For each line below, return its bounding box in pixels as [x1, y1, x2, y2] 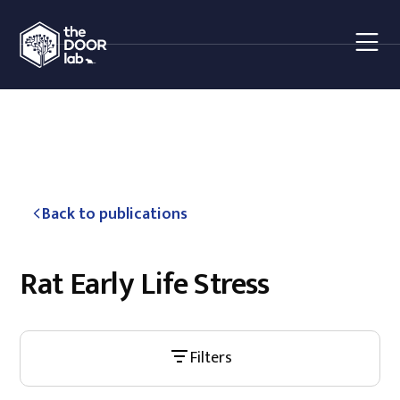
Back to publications [41, 200, 187, 228]
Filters [189, 345, 232, 372]
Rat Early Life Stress [20, 257, 270, 311]
